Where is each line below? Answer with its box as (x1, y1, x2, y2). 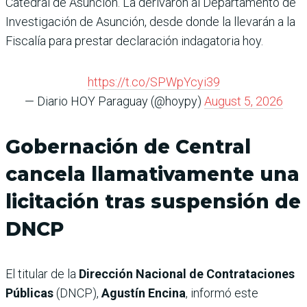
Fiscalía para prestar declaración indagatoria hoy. (5, 33, 263, 48)
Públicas (5, 285, 53, 300)
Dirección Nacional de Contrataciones (79, 266, 295, 281)
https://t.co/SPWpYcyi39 (87, 74, 220, 89)
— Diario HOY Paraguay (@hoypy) (24, 93, 204, 108)
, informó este (186, 285, 258, 300)
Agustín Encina (101, 285, 186, 300)
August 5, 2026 (204, 93, 283, 108)
